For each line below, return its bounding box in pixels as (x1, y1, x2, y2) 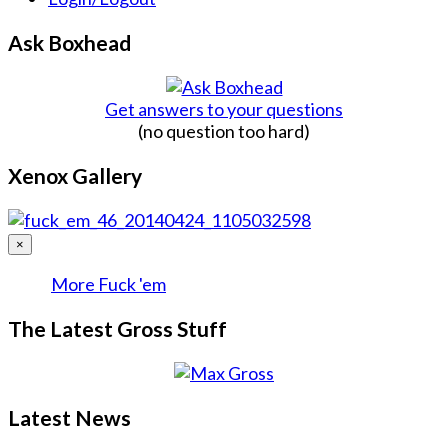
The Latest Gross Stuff (8, 316, 227, 342)
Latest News (8, 405, 131, 431)
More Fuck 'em (51, 273, 166, 296)
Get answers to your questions (105, 98, 343, 121)
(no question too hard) (138, 120, 310, 143)
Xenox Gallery (8, 163, 142, 189)
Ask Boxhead (8, 30, 131, 56)
